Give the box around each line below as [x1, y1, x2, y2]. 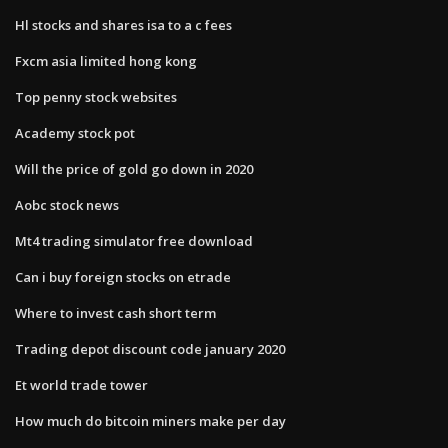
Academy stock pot [15, 123, 135, 142]
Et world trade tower [15, 375, 148, 394]
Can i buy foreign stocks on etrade [15, 267, 231, 286]
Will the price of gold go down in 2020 [15, 159, 253, 178]
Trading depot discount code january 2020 [15, 339, 285, 358]
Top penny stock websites [15, 87, 177, 106]
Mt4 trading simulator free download [15, 231, 253, 250]
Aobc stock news [15, 195, 119, 214]
